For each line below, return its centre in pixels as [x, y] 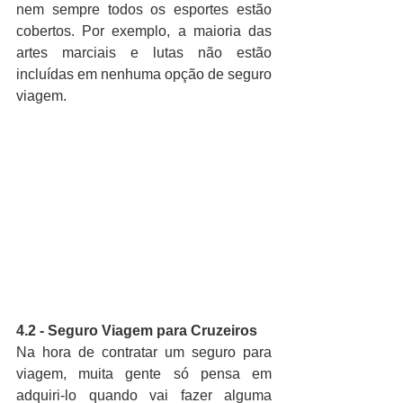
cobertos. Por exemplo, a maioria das [144, 31]
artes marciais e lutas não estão [144, 52]
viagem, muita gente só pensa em [144, 373]
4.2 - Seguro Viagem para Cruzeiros [137, 330]
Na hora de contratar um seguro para [144, 352]
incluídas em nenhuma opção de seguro [144, 74]
